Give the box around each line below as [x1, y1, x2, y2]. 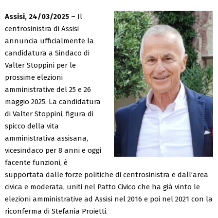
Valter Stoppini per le [5, 60, 76, 70]
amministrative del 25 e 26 [5, 85, 91, 94]
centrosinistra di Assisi [5, 24, 79, 33]
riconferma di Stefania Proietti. [5, 206, 108, 216]
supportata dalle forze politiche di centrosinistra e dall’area [5, 170, 208, 179]
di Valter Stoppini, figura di [5, 109, 93, 118]
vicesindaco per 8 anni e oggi [5, 145, 101, 155]
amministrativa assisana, [5, 133, 88, 143]
